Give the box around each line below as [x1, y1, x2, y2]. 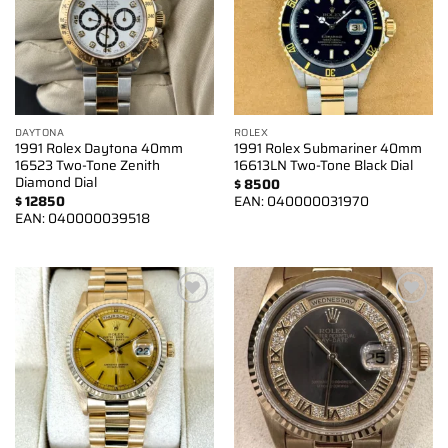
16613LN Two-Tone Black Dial [233, 155, 413, 177]
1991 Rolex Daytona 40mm [14, 138, 183, 160]
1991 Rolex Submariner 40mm [233, 138, 422, 160]
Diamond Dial [14, 172, 97, 194]
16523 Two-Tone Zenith [14, 155, 160, 177]
